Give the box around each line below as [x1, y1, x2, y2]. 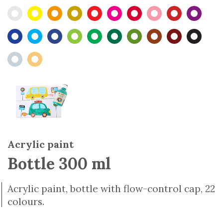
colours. [7, 196, 44, 208]
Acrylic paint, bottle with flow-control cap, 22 [7, 183, 215, 195]
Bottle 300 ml [7, 153, 111, 174]
